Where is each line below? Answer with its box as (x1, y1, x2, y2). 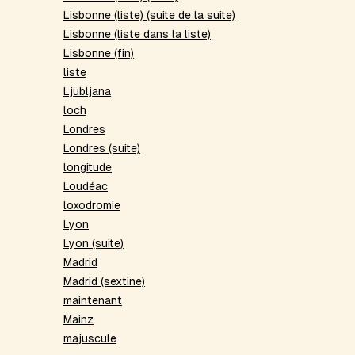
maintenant (63, 294, 122, 307)
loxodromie (63, 199, 120, 212)
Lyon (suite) (63, 237, 124, 250)
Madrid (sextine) (63, 275, 145, 288)
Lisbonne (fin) (63, 47, 134, 60)
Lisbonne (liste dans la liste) (63, 28, 211, 41)
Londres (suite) (63, 142, 140, 155)
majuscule (63, 332, 116, 345)
